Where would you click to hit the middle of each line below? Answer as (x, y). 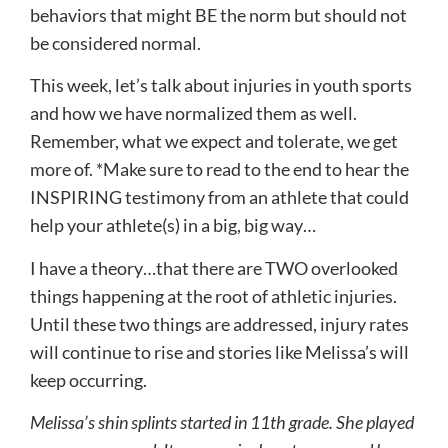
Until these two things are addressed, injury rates (219, 323)
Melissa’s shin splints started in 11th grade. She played (222, 421)
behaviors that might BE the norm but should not (218, 14)
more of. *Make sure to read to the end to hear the (219, 169)
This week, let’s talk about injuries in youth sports (221, 85)
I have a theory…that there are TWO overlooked (214, 267)
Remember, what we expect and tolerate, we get (214, 141)
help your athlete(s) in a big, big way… (173, 225)
